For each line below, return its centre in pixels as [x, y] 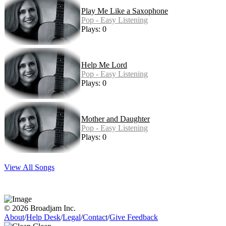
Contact [95, 217]
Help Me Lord [104, 65]
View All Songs [29, 167]
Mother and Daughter [116, 119]
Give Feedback [134, 217]
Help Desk [43, 217]
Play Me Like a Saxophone [125, 11]
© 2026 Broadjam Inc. [40, 208]
